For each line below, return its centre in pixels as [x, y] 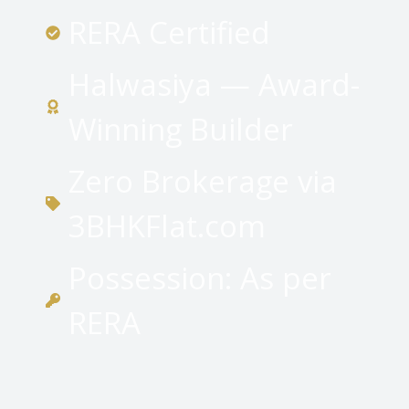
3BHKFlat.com [167, 226]
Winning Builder [181, 130]
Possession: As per [200, 278]
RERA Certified [169, 33]
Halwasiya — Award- [214, 85]
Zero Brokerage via [203, 182]
